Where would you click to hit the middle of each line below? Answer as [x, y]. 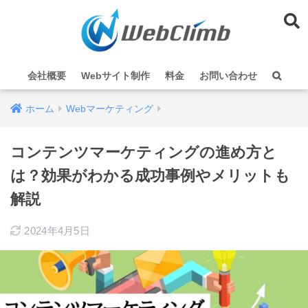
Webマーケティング [110, 109]
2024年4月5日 [57, 231]
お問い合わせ [228, 76]
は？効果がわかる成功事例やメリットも [150, 176]
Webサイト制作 [115, 76]
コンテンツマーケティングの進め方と [144, 152]
